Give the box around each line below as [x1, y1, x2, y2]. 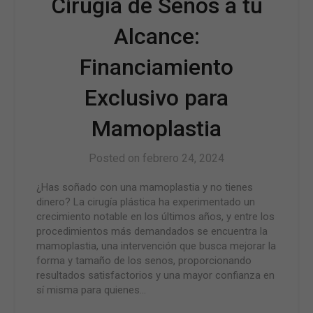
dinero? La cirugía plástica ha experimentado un [36, 196, 256, 208]
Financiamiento [80, 54, 233, 80]
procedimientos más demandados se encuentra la [36, 225, 268, 238]
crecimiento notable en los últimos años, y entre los [36, 210, 275, 223]
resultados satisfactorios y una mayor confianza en [36, 269, 275, 282]
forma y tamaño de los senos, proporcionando [36, 254, 252, 267]
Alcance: [113, 23, 200, 50]
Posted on [89, 152, 143, 165]
